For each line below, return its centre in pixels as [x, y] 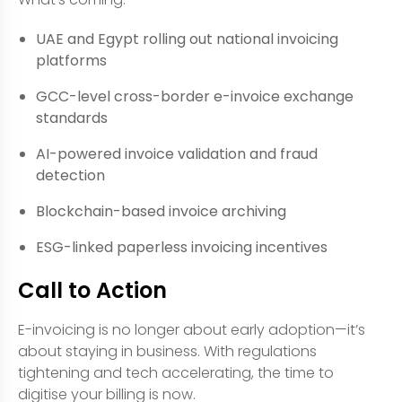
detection [70, 175]
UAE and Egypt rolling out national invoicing [187, 39]
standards [72, 118]
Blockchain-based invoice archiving [161, 211]
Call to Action [92, 290]
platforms [71, 60]
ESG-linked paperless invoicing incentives [182, 247]
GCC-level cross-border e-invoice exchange [195, 96]
